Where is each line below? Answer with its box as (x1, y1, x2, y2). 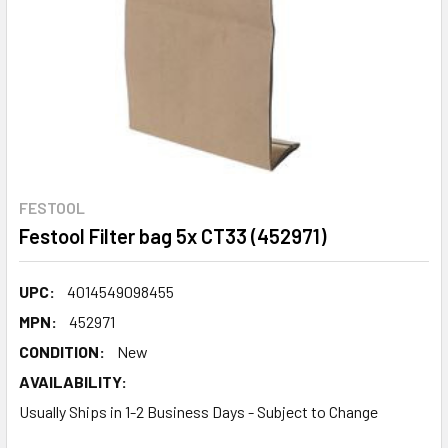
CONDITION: (19, 341, 105, 361)
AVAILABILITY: (19, 371, 127, 391)
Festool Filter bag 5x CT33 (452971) (19, 223, 326, 248)
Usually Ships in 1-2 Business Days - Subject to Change (19, 401, 378, 421)
